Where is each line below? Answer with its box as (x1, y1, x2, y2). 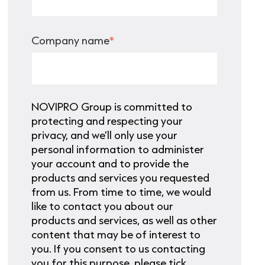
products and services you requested (31, 170, 210, 185)
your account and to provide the (31, 156, 189, 171)
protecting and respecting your (31, 114, 183, 128)
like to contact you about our (31, 199, 174, 214)
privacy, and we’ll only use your (31, 128, 178, 143)
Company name (31, 33, 110, 48)
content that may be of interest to (31, 227, 201, 242)
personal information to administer (31, 142, 205, 157)
